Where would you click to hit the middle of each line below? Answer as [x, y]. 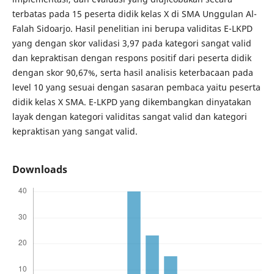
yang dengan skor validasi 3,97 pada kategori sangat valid [131, 43]
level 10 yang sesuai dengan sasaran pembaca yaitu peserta [136, 87]
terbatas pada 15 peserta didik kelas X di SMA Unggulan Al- [134, 14]
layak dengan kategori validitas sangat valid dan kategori [129, 117]
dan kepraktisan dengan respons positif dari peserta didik [131, 58]
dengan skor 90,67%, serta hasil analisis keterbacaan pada [132, 73]
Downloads [39, 170]
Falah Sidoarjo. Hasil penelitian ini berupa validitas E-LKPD [132, 29]
